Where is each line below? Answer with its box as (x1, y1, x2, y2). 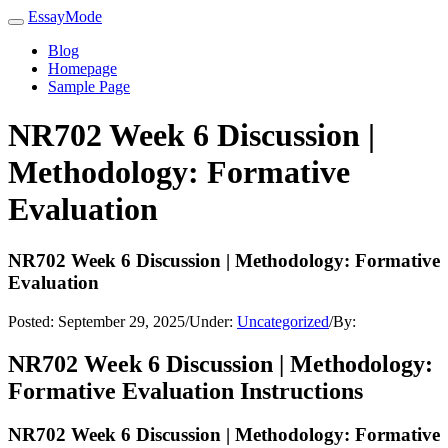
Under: (189, 312, 237, 330)
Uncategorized (237, 312, 329, 330)
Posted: (8, 312, 58, 330)
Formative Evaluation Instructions (8, 377, 363, 404)
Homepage (48, 60, 117, 77)
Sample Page (48, 78, 130, 95)
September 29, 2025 (58, 312, 185, 330)
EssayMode (28, 8, 102, 25)
